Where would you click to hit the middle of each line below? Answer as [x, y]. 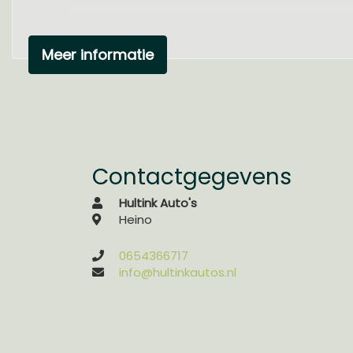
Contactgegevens [192, 177]
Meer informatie [98, 55]
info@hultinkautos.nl [178, 272]
